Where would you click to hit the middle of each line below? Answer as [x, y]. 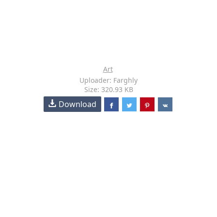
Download [78, 104]
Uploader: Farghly [108, 80]
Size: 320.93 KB [108, 89]
